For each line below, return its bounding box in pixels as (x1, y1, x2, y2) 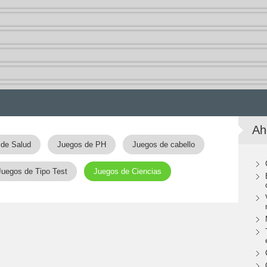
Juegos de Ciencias (94, 167, 162, 176)
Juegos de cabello (132, 140, 195, 149)
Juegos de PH (57, 140, 106, 149)
